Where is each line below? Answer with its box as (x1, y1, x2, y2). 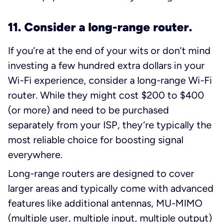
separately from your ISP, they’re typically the (8, 119, 212, 131)
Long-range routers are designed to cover (8, 167, 194, 180)
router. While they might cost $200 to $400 (8, 89, 204, 102)
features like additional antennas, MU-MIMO (8, 197, 203, 210)
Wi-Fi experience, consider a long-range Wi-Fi (8, 74, 212, 87)
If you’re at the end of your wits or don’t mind (8, 45, 211, 57)
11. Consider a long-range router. (8, 20, 192, 35)
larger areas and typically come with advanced (8, 182, 214, 195)
